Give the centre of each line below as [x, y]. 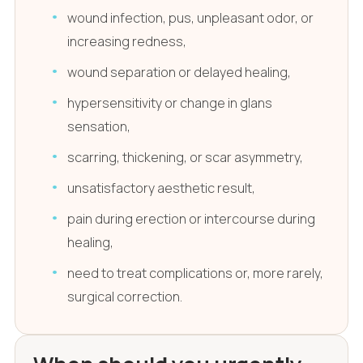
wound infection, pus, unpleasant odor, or [191, 18]
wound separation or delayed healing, [179, 73]
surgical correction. [125, 297]
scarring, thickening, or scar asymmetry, [186, 158]
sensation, [99, 127]
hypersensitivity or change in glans [170, 103]
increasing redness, [127, 42]
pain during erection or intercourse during [192, 219]
